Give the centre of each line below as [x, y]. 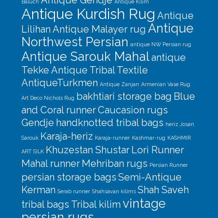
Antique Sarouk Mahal [85, 56]
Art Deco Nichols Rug [48, 98]
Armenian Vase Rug [165, 84]
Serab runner [73, 191]
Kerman [38, 190]
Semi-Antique [150, 177]
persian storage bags [69, 177]
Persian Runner [168, 165]
